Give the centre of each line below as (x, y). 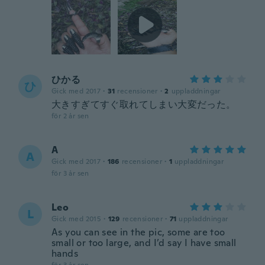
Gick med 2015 (77, 219)
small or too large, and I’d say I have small (144, 243)
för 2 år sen (70, 116)
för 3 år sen (70, 173)
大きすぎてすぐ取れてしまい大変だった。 (144, 104)
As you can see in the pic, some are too (138, 232)
